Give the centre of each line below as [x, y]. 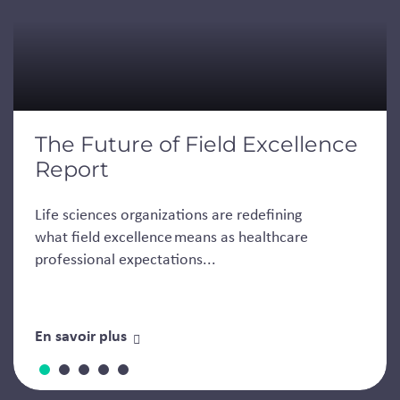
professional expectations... [125, 259]
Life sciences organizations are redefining [168, 215]
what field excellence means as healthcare [171, 237]
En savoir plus [81, 335]
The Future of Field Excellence [196, 145]
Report [72, 170]
